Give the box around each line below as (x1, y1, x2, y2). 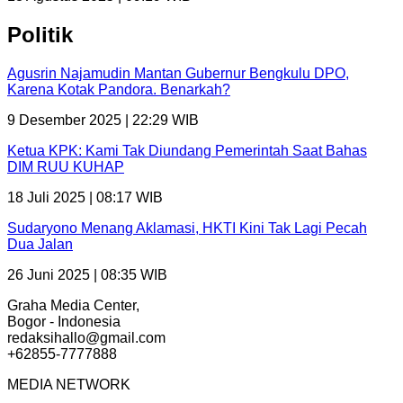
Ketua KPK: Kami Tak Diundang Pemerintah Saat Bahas (7, 142, 367, 158)
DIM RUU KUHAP (7, 158, 124, 175)
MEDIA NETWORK (7, 376, 130, 392)
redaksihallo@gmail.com (7, 329, 166, 345)
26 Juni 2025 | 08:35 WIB (7, 266, 167, 282)
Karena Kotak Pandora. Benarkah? (7, 81, 230, 97)
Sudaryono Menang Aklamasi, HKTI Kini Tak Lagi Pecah (7, 219, 367, 236)
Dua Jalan (7, 236, 73, 252)
